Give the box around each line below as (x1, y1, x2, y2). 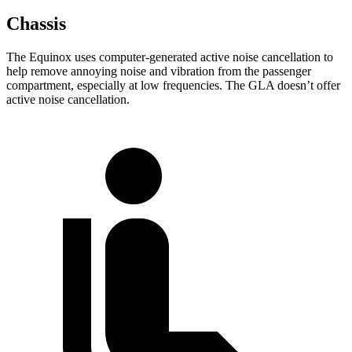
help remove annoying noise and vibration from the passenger (6, 64, 311, 78)
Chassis (6, 13, 66, 34)
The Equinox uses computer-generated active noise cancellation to (6, 49, 333, 64)
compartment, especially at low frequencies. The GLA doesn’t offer (6, 78, 340, 92)
